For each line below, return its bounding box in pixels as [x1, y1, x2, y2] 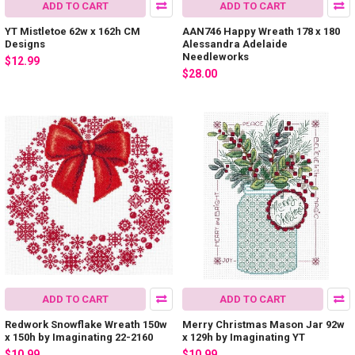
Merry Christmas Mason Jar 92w [182, 318, 345, 330]
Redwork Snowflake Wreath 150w [5, 318, 167, 330]
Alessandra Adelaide [182, 38, 288, 51]
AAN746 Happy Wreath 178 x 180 [182, 25, 340, 38]
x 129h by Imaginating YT [182, 330, 305, 343]
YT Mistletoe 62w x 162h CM [5, 25, 140, 38]
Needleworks [182, 51, 249, 63]
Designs [5, 38, 45, 51]
